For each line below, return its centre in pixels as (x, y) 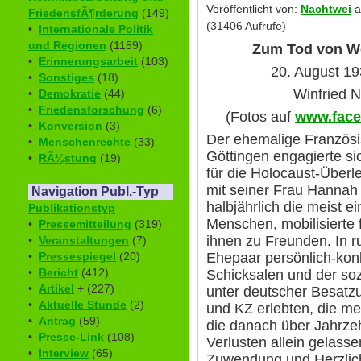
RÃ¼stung (68, 158)
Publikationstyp (72, 208)
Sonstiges (66, 78)
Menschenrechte (85, 142)
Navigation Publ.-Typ (95, 192)
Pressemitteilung (85, 224)
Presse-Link (71, 337)
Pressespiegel (77, 257)
